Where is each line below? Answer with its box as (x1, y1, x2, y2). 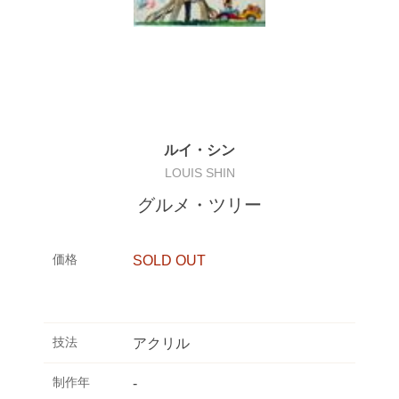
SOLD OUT (133, 253, 206, 268)
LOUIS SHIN (164, 166, 235, 180)
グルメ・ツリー (137, 195, 262, 215)
